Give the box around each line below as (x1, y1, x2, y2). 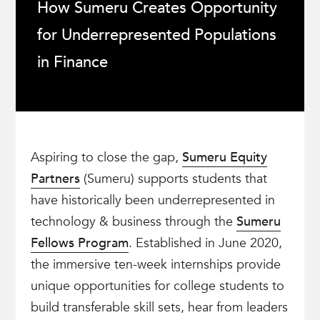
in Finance (37, 51, 109, 73)
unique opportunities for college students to (30, 277, 284, 295)
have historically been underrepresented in (30, 191, 275, 209)
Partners (30, 170, 80, 188)
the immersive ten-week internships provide (30, 256, 281, 274)
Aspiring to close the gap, (30, 149, 182, 166)
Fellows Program (30, 234, 129, 252)
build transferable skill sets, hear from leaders (30, 299, 288, 316)
